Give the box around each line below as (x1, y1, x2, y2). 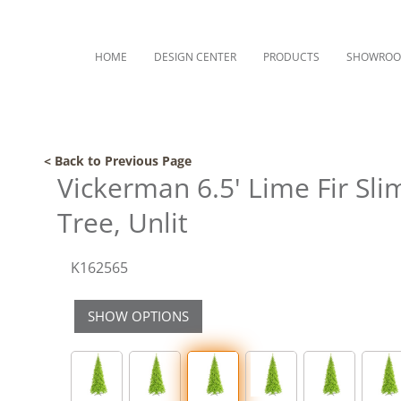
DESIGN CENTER (154, 49, 236, 64)
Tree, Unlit (57, 204, 188, 241)
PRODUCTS (263, 49, 320, 64)
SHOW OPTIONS (88, 307, 189, 325)
